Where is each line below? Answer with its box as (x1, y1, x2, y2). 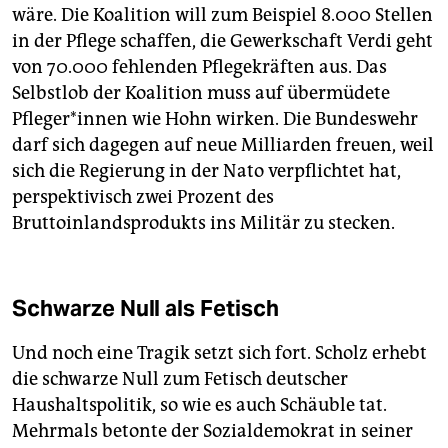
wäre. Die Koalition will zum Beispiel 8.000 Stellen (12, 3, 433, 26)
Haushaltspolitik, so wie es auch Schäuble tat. (12, 393, 387, 416)
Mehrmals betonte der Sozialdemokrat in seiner (12, 419, 413, 442)
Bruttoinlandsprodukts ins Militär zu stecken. (12, 211, 395, 234)
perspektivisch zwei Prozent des (12, 185, 274, 208)
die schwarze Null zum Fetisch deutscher (12, 367, 348, 390)
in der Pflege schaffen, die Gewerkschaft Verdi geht (12, 29, 433, 52)
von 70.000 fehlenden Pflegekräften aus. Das (12, 55, 387, 78)
